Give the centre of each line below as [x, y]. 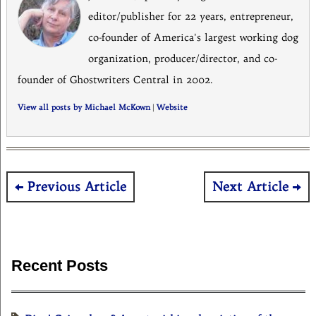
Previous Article [77, 187]
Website [172, 108]
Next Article [251, 187]
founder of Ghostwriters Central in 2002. [115, 80]
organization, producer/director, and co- [182, 59]
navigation [53, 219]
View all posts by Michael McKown [84, 108]
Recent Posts [60, 266]
